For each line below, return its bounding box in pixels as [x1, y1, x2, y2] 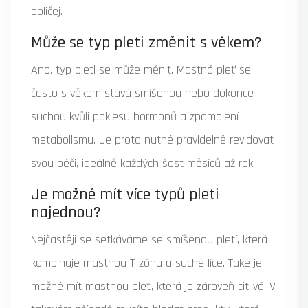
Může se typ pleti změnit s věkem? [31, 32, 262, 53]
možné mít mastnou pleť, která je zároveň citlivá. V [31, 278, 276, 294]
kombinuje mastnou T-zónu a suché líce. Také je [31, 254, 262, 271]
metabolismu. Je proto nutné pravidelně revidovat [31, 131, 274, 148]
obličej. [31, 3, 63, 19]
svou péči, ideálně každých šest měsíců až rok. [31, 155, 255, 171]
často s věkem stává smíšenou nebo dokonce [31, 85, 254, 101]
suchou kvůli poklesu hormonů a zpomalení [31, 108, 239, 124]
